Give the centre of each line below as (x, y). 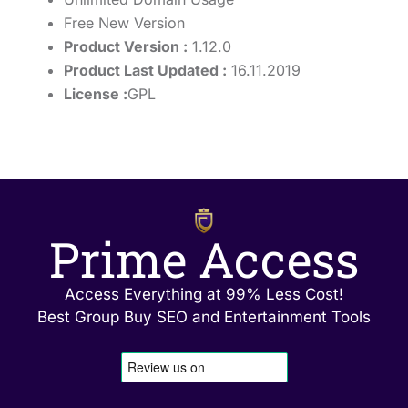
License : (96, 94)
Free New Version (124, 23)
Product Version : (126, 47)
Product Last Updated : (145, 71)
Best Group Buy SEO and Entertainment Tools (204, 316)
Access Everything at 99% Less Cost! (204, 294)
